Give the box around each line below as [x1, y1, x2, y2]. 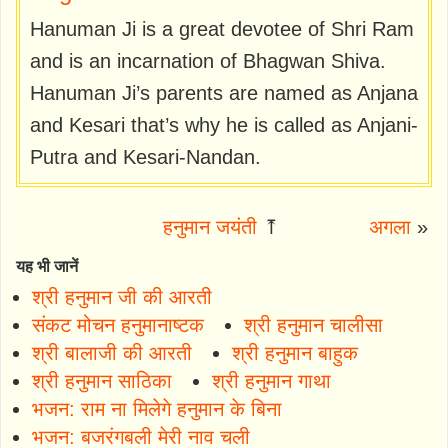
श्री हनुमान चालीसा [244, 313, 383, 336]
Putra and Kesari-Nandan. [30, 145, 261, 168]
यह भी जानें [16, 257, 78, 275]
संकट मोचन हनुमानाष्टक [32, 313, 204, 336]
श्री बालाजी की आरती [32, 341, 192, 364]
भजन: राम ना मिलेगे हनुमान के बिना [32, 397, 282, 420]
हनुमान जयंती [163, 215, 258, 238]
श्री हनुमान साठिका [32, 369, 172, 392]
